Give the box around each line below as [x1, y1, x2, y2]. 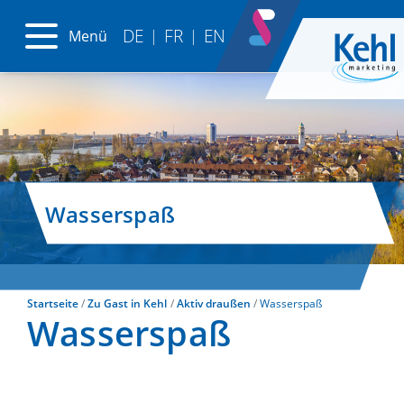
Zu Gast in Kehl [87, 296, 168, 312]
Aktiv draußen [176, 296, 251, 312]
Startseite [27, 296, 78, 312]
